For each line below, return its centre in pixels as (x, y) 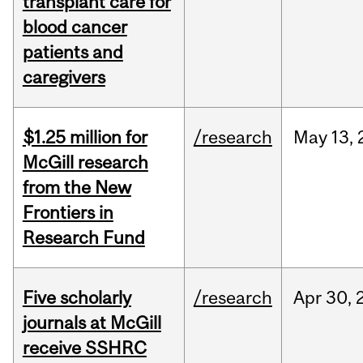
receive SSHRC (84, 348)
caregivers (64, 77)
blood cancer (75, 27)
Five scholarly (77, 298)
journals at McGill (92, 323)
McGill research (85, 162)
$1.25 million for (85, 137)
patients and (73, 52)
